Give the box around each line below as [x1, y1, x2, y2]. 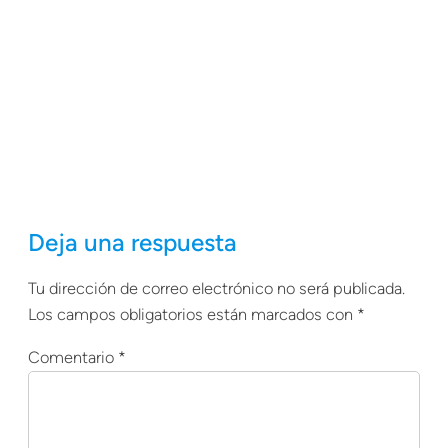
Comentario [28, 347, 118, 367]
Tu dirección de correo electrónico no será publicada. [28, 279, 405, 299]
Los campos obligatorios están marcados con [28, 305, 357, 325]
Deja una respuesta [28, 227, 237, 257]
